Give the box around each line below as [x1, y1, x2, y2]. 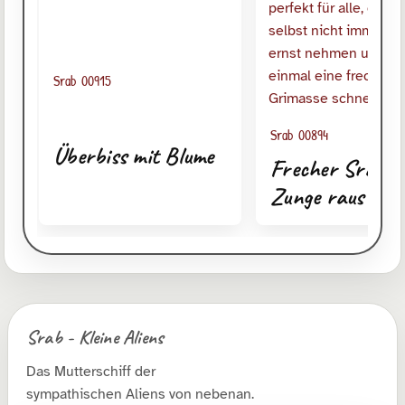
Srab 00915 [52, 71, 112, 91]
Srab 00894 [269, 124, 329, 145]
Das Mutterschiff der [26, 363, 155, 381]
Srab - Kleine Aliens [26, 324, 165, 349]
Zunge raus [269, 182, 364, 212]
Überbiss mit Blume [52, 141, 214, 172]
